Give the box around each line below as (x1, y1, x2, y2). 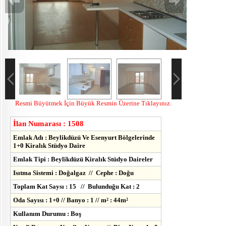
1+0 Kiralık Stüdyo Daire (13, 142, 85, 150)
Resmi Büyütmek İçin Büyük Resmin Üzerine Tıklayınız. (15, 99, 172, 107)
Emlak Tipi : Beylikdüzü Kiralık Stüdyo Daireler (13, 155, 153, 163)
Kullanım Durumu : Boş (13, 210, 81, 218)
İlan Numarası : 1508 (13, 120, 84, 128)
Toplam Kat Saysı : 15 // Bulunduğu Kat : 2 (13, 183, 140, 191)
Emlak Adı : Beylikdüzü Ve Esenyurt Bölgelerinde (13, 134, 155, 142)
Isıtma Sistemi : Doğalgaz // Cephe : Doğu (13, 169, 134, 177)
